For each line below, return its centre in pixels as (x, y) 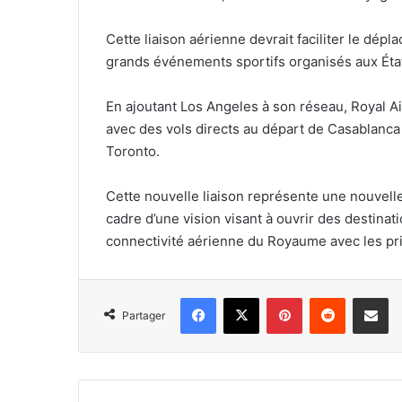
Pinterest (327, 297)
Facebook (243, 297)
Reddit (363, 297)
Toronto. (133, 152)
